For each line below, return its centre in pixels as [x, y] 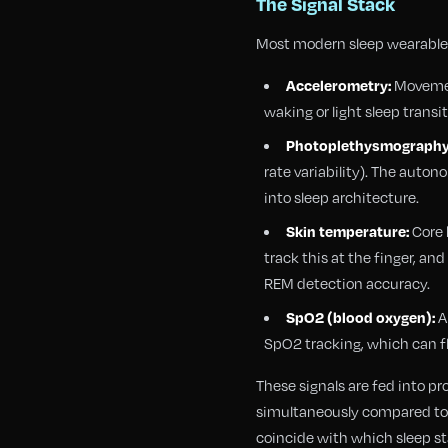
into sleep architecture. [341, 197]
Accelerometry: [338, 85]
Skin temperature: [347, 231]
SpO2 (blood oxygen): [360, 317]
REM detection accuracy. [347, 283]
